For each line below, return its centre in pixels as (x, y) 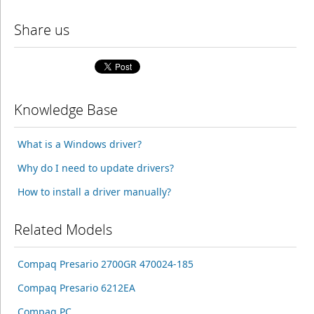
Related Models (63, 230)
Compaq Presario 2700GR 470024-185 (105, 264)
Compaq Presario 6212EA (76, 288)
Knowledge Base (66, 110)
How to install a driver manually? (94, 192)
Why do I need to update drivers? (95, 168)
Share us (41, 30)
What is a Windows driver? (79, 144)
